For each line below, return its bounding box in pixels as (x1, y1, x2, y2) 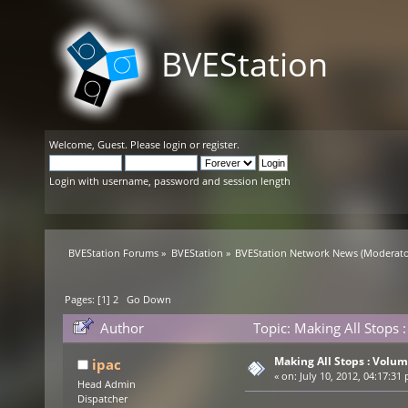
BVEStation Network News (234, 246, 358, 260)
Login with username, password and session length (49, 174, 291, 188)
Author (100, 319, 145, 338)
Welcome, (49, 138, 97, 151)
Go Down (127, 292, 172, 307)
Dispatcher (76, 393, 127, 406)
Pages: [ (65, 292, 102, 307)
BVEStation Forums (68, 246, 159, 260)
